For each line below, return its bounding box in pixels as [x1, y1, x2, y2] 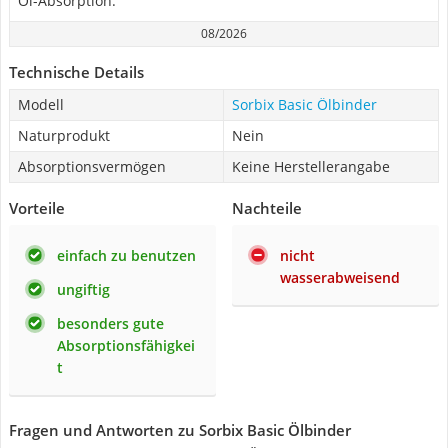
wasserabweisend [280, 268, 400, 287]
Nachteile [232, 198, 302, 218]
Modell [18, 95, 64, 114]
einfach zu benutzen [57, 246, 196, 265]
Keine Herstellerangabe [232, 157, 390, 176]
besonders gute [57, 314, 164, 333]
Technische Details [9, 62, 144, 82]
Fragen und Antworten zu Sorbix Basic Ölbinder [9, 420, 351, 440]
